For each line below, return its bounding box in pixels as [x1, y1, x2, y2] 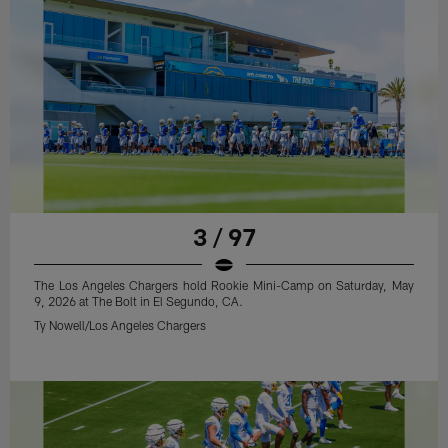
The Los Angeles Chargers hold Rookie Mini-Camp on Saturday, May [34, 277, 414, 292]
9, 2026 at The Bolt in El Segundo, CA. [34, 293, 244, 308]
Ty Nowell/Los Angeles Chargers [34, 317, 207, 332]
